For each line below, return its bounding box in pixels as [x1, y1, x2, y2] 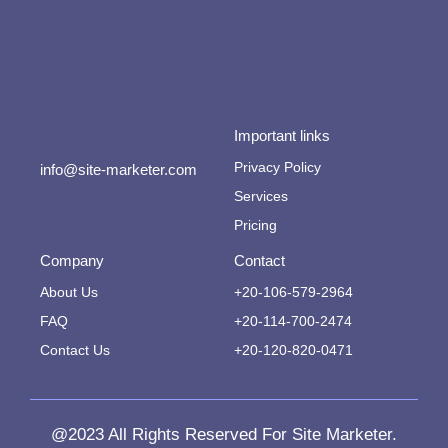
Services [234, 188, 288, 205]
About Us [40, 284, 98, 301]
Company [40, 252, 104, 270]
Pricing [234, 217, 277, 234]
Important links [234, 127, 330, 145]
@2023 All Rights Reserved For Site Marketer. [51, 425, 397, 445]
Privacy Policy [234, 159, 321, 176]
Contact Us [40, 342, 110, 359]
